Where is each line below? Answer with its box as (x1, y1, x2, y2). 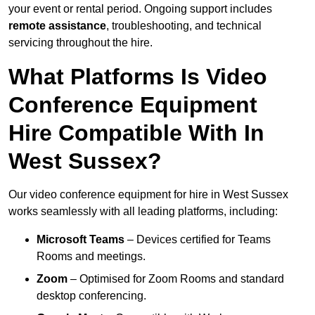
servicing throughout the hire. (8, 37, 153, 49)
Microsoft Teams (37, 233, 124, 246)
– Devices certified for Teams (124, 233, 271, 246)
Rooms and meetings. (37, 250, 146, 263)
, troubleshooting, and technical (106, 20, 262, 32)
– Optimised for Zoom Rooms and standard (67, 273, 284, 285)
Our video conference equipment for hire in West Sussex (8, 188, 288, 201)
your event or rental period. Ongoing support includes (8, 3, 272, 15)
